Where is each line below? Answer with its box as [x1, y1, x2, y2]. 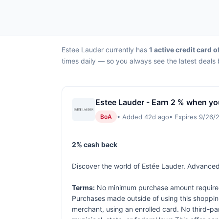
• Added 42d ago [117, 112, 169, 121]
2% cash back [72, 140, 117, 149]
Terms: [72, 183, 95, 192]
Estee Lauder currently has [62, 45, 149, 54]
